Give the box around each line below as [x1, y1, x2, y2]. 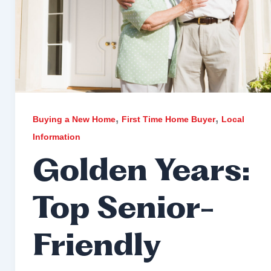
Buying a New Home [32, 114, 116, 124]
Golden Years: [32, 157, 250, 188]
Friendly [32, 232, 160, 263]
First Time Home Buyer [121, 114, 215, 124]
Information [32, 131, 80, 142]
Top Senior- [32, 195, 214, 225]
